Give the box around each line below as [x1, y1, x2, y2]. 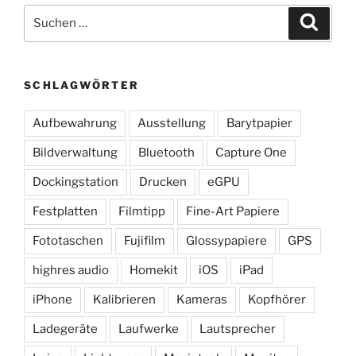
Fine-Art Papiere [186, 204, 280, 219]
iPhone [33, 292, 72, 308]
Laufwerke [118, 322, 179, 337]
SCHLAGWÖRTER [24, 78, 140, 91]
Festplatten [33, 204, 98, 219]
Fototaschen [33, 234, 103, 249]
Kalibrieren [93, 292, 156, 308]
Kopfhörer [248, 292, 306, 308]
